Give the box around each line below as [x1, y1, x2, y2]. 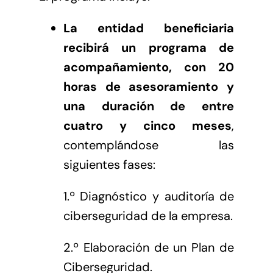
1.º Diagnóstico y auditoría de [63, 188, 235, 204]
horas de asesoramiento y [63, 78, 235, 94]
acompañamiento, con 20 [63, 58, 235, 75]
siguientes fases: [63, 156, 155, 172]
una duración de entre [63, 97, 235, 114]
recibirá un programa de [63, 39, 235, 55]
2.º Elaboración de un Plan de [63, 239, 235, 255]
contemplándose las [63, 136, 235, 153]
